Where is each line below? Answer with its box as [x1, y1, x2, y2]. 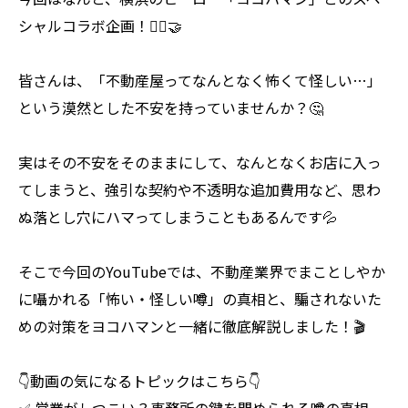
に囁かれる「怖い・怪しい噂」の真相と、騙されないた [18, 288, 382, 310]
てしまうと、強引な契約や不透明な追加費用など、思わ [18, 178, 381, 200]
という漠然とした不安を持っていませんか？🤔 [18, 97, 323, 118]
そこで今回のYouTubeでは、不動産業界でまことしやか [18, 260, 385, 282]
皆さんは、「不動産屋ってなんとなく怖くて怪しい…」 [18, 69, 382, 91]
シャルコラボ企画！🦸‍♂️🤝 [18, 15, 182, 36]
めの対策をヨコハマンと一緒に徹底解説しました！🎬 [18, 315, 365, 337]
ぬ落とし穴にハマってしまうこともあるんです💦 [18, 206, 337, 228]
